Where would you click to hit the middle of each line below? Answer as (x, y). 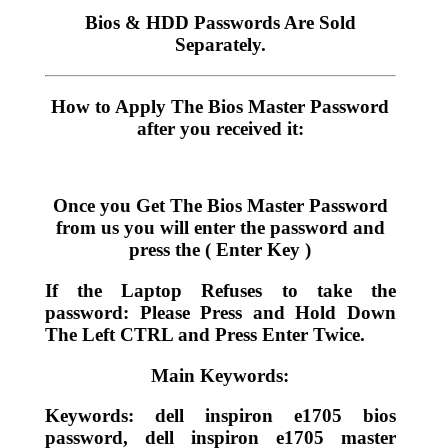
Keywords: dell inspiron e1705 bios (220, 416)
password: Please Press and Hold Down (220, 313)
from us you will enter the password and (220, 228)
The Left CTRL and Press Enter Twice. (204, 335)
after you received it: (220, 128)
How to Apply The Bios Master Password (220, 106)
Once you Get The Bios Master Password (220, 206)
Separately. (220, 45)
